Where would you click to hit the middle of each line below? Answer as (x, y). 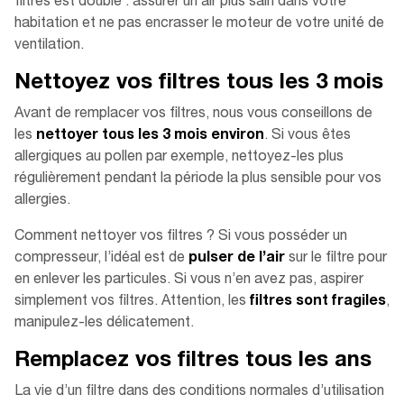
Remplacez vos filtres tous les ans (193, 362)
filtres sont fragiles (318, 303)
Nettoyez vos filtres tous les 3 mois (199, 84)
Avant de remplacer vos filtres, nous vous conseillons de (193, 115)
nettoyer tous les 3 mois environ (150, 137)
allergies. (42, 202)
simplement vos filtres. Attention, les (132, 303)
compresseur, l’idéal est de (101, 259)
